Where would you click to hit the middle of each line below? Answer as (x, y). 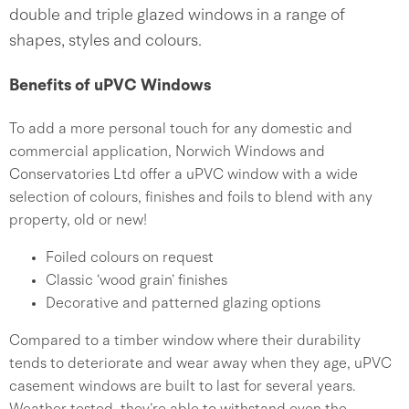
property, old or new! (78, 221)
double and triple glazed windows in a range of (177, 16)
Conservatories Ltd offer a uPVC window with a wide (184, 175)
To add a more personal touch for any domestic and (181, 130)
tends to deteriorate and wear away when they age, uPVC (200, 364)
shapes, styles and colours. (105, 41)
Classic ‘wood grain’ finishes (136, 281)
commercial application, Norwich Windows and (167, 152)
